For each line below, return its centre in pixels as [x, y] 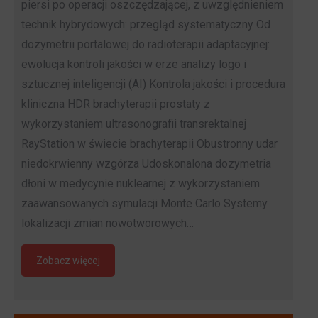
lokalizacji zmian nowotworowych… [108, 224]
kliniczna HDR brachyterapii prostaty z [116, 104]
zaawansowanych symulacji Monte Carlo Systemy [144, 204]
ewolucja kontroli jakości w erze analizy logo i [134, 65]
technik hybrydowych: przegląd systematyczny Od [146, 25]
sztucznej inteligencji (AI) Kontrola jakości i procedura [153, 84]
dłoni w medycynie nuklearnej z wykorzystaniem [141, 184]
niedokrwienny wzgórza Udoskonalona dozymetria [146, 164]
